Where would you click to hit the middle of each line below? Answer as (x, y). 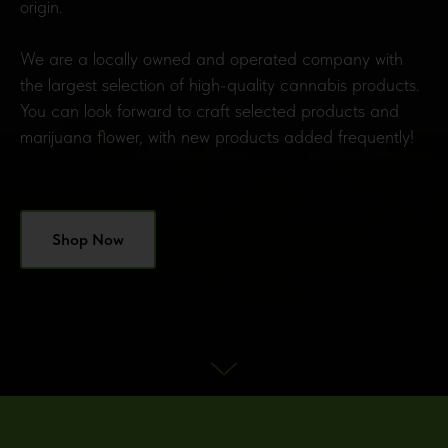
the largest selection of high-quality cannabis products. (220, 84)
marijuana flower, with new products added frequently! (217, 136)
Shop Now (88, 239)
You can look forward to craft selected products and (209, 110)
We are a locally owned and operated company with (211, 58)
